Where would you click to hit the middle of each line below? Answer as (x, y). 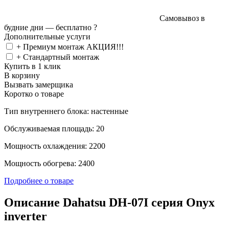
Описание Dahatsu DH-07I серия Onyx (109, 202)
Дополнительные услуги (47, 36)
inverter (26, 216)
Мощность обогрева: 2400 (49, 163)
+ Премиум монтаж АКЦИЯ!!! (70, 47)
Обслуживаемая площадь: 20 (54, 128)
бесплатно (74, 27)
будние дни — (30, 27)
